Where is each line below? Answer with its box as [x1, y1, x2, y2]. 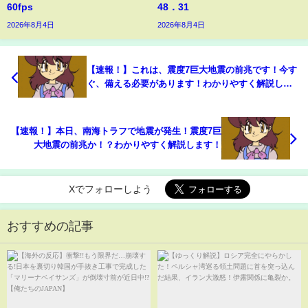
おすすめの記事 [7, 220, 93, 233]
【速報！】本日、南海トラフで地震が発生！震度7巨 [11, 126, 221, 136]
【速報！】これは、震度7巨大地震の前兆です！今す [87, 65, 297, 74]
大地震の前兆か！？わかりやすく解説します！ [34, 140, 221, 150]
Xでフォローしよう [68, 184, 152, 195]
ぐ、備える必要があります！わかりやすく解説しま [87, 78, 292, 88]
